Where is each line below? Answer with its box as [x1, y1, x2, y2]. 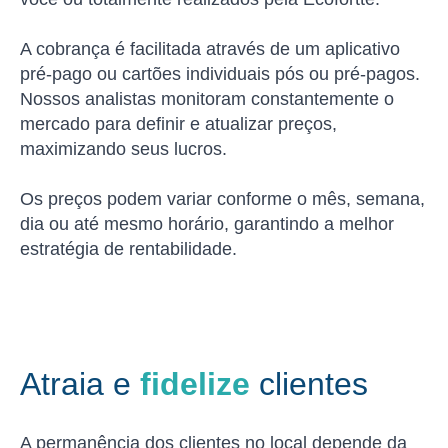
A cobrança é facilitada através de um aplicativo [20, 39, 400, 60]
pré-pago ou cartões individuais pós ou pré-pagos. [20, 64, 420, 85]
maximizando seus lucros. [20, 139, 227, 160]
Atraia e [20, 366, 140, 403]
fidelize [140, 366, 250, 403]
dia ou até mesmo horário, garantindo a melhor [20, 214, 394, 235]
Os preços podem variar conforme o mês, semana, [20, 189, 425, 210]
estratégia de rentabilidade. [20, 239, 237, 260]
